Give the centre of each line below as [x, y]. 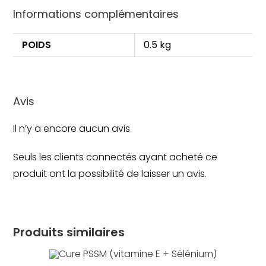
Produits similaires [69, 232]
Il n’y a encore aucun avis [72, 128]
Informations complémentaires [96, 14]
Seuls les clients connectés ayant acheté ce [115, 157]
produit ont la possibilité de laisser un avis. [110, 173]
